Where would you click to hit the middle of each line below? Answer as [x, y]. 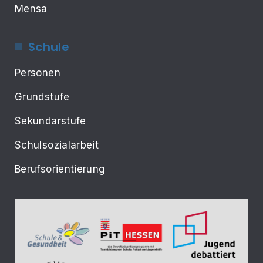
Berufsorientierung [60, 169]
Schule [49, 47]
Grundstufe [42, 97]
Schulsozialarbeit [57, 145]
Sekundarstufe [50, 121]
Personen [38, 73]
